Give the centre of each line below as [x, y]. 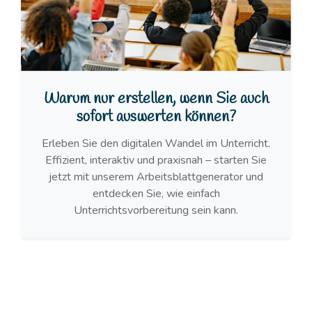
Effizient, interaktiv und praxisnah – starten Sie [156, 161]
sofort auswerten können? [156, 118]
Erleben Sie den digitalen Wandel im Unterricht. [156, 144]
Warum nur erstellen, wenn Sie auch [156, 100]
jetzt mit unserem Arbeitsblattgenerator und [156, 177]
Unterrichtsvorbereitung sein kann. [156, 211]
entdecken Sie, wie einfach [156, 194]
